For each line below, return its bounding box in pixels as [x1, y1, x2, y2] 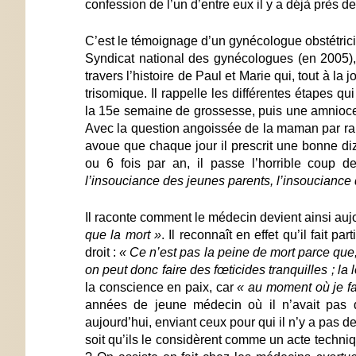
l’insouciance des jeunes [85, 173, 225, 188]
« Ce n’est [119, 245, 177, 259]
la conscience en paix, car [85, 280, 238, 294]
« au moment [237, 280, 311, 294]
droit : [85, 245, 120, 259]
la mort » [110, 227, 162, 242]
